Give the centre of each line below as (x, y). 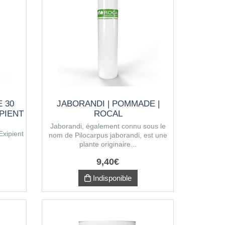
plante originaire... (108, 144)
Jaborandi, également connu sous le (108, 126)
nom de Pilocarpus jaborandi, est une (108, 135)
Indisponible (111, 178)
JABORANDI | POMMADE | (108, 104)
